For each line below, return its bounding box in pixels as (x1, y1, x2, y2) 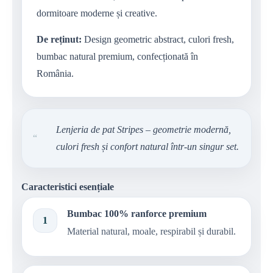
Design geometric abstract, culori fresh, (82, 34, 234, 44)
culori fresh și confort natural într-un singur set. (56, 141, 239, 152)
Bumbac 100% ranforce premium (67, 208, 207, 219)
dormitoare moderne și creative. (37, 7, 157, 18)
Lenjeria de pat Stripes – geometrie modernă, (56, 124, 231, 135)
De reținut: (37, 34, 82, 44)
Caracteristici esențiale (21, 181, 114, 192)
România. (37, 68, 74, 79)
